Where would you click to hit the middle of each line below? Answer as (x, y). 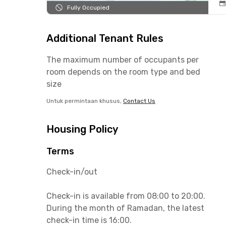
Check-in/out (72, 172)
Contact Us (139, 101)
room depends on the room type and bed (123, 72)
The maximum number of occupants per (123, 60)
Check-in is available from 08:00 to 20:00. (126, 196)
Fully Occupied (88, 8)
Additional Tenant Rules (105, 38)
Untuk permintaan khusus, (84, 101)
